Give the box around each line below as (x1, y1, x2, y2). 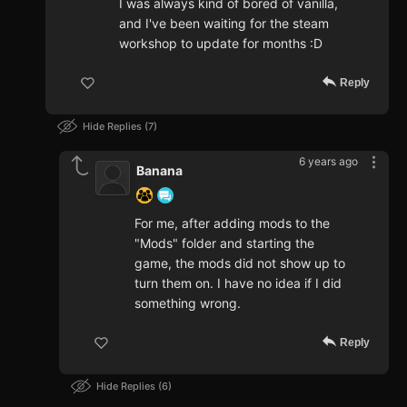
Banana (136, 163, 183, 179)
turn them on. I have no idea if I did (134, 275, 342, 292)
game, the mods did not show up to (134, 255, 345, 272)
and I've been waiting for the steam (119, 15, 329, 32)
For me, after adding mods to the (134, 215, 330, 232)
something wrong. (134, 295, 241, 312)
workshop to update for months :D (119, 35, 323, 52)
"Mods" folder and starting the (134, 235, 314, 252)
